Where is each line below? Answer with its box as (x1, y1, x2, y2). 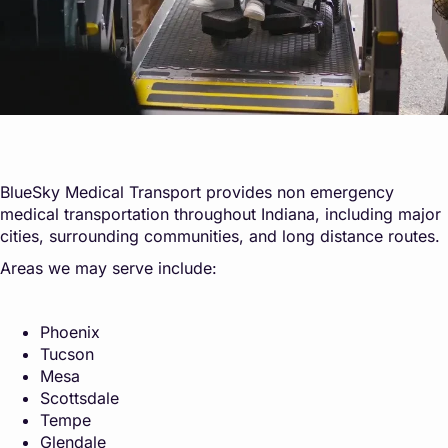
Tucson (40, 343, 94, 364)
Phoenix (40, 321, 100, 342)
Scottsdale (40, 387, 119, 408)
